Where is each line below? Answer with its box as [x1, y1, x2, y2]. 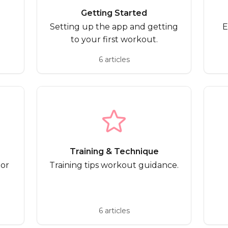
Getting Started [81, 8, 147, 18]
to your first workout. [70, 35, 158, 44]
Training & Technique [69, 147, 159, 156]
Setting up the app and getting [50, 22, 178, 32]
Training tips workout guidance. [49, 160, 179, 170]
